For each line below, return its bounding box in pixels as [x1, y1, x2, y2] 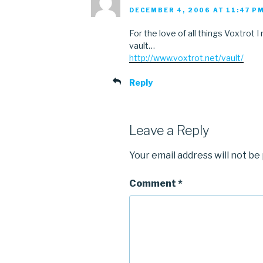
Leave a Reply [129, 122, 209, 138]
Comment [129, 178, 178, 190]
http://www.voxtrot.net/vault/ [129, 52, 244, 63]
